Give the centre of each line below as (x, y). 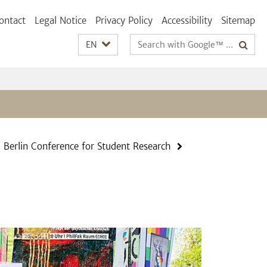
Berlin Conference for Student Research (87, 146)
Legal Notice (60, 21)
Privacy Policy (124, 21)
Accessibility (187, 21)
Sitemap (238, 21)
